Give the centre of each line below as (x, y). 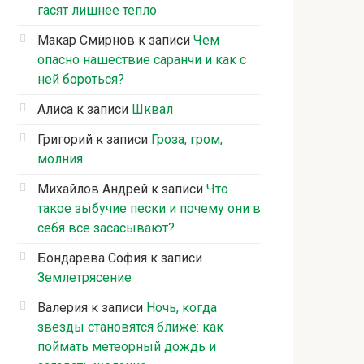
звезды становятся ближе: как (130, 327)
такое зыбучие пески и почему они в (149, 209)
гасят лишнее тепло (97, 11)
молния (60, 159)
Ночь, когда (182, 308)
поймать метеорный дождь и (127, 347)
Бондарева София (92, 258)
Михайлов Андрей (93, 189)
